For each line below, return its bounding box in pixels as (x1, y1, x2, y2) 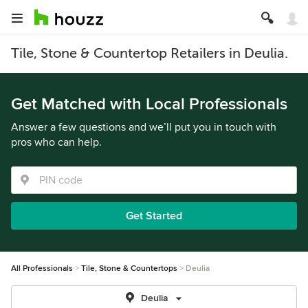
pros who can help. (11, 135, 102, 149)
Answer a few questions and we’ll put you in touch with (11, 120, 276, 134)
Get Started (126, 209, 182, 223)
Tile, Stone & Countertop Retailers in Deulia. (11, 45, 288, 61)
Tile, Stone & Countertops (81, 263, 177, 274)
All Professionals (11, 263, 73, 274)
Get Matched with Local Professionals (11, 94, 287, 114)
